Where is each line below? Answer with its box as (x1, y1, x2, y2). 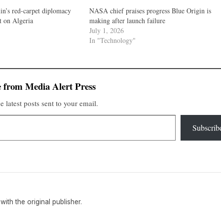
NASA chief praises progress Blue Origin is (89, 5, 211, 15)
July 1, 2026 (89, 25, 124, 35)
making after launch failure (89, 15, 165, 25)
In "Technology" (89, 35, 136, 45)
